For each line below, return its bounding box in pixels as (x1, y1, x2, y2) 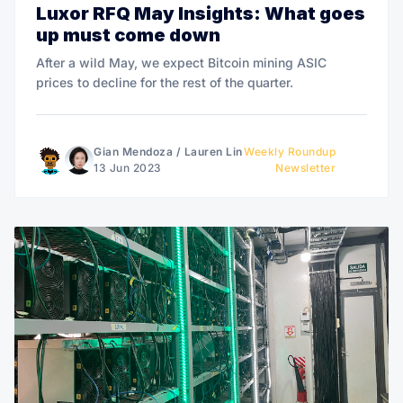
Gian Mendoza (94, 144, 173, 158)
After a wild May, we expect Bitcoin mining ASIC (36, 54, 327, 70)
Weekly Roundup (244, 144, 336, 158)
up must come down (36, 23, 220, 46)
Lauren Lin (184, 144, 243, 158)
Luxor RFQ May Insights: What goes (36, 2, 365, 24)
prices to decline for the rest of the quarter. (36, 74, 293, 90)
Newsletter (275, 160, 336, 175)
